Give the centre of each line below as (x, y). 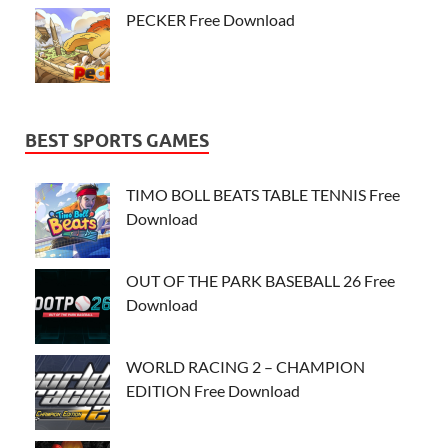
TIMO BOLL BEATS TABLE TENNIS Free (263, 194)
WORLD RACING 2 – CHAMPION (245, 366)
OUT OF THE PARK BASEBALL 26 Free (260, 280)
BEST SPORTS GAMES (117, 140)
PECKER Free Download (210, 19)
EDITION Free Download (213, 390)
